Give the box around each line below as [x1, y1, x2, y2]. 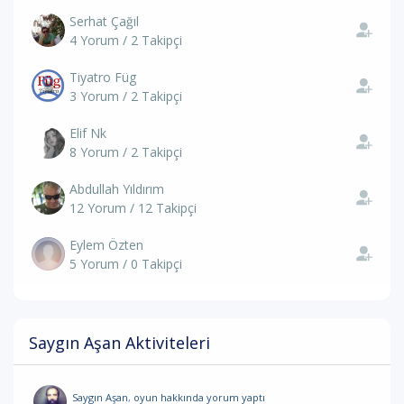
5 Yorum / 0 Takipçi [69, 255, 182, 272]
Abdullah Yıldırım [69, 180, 164, 197]
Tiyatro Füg [69, 69, 136, 86]
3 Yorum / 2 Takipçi [69, 87, 182, 105]
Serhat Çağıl [69, 13, 139, 30]
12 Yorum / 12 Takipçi [69, 199, 197, 216]
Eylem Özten [69, 236, 143, 253]
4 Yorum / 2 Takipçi [69, 32, 182, 49]
